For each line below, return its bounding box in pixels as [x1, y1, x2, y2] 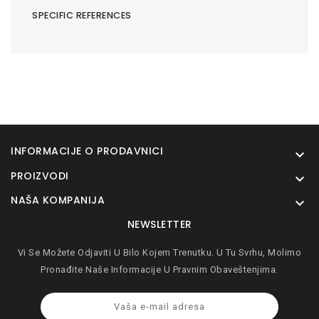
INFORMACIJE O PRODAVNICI [11, 143, 163, 158]
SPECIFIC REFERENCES [32, 9, 132, 21]
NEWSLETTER [127, 216, 192, 231]
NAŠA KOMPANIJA [11, 192, 105, 207]
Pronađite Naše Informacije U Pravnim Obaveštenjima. [41, 263, 278, 275]
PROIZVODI [11, 168, 69, 183]
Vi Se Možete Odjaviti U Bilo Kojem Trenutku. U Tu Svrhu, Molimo [17, 246, 302, 258]
